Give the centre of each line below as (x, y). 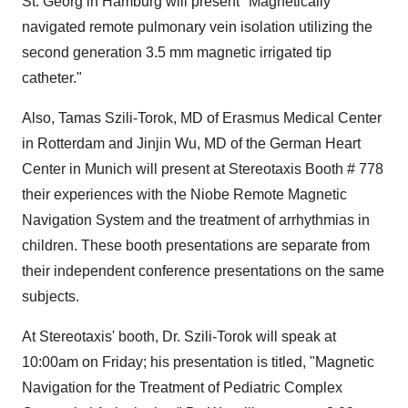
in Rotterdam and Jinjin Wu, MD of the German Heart (191, 143)
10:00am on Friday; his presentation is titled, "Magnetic (198, 362)
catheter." (52, 78)
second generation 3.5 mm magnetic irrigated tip (177, 52)
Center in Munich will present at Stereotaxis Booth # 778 (203, 169)
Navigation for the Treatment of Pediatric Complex (182, 388)
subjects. (51, 296)
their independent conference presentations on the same (203, 271)
